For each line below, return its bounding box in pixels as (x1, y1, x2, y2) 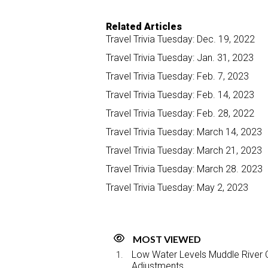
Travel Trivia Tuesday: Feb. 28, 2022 (106, 108, 254, 120)
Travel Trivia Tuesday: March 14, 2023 (106, 126, 262, 138)
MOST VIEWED (133, 233, 201, 245)
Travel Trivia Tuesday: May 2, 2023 (106, 182, 248, 194)
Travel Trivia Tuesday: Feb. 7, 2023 (106, 71, 249, 83)
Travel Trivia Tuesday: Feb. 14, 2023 (106, 89, 254, 101)
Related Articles (106, 21, 182, 33)
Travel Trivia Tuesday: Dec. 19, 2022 (106, 33, 255, 45)
